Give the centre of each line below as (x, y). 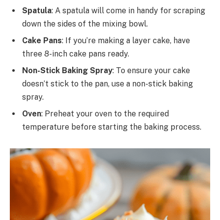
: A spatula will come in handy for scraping (128, 11)
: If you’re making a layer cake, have (126, 41)
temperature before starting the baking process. (112, 127)
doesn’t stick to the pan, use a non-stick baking (108, 84)
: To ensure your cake (151, 71)
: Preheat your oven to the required (105, 114)
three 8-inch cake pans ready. (76, 54)
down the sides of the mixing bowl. (85, 24)
